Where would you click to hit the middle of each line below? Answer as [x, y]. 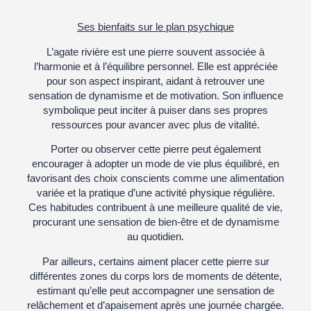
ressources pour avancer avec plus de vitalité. [155, 124]
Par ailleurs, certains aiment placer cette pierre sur [155, 261]
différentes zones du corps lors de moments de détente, [155, 276]
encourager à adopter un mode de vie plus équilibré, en [155, 164]
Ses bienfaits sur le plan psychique [155, 27]
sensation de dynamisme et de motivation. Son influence [155, 95]
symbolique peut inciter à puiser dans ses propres [155, 110]
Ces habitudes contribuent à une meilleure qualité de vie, [155, 208]
